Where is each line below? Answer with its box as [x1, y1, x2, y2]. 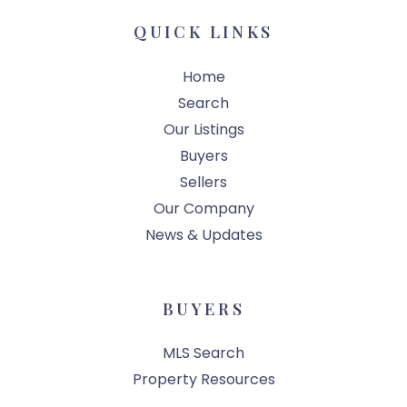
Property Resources [132, 369, 275, 391]
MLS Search [163, 342, 244, 364]
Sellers [180, 171, 227, 193]
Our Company [153, 197, 254, 219]
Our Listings [163, 118, 244, 140]
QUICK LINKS [134, 21, 273, 44]
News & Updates [144, 223, 263, 245]
